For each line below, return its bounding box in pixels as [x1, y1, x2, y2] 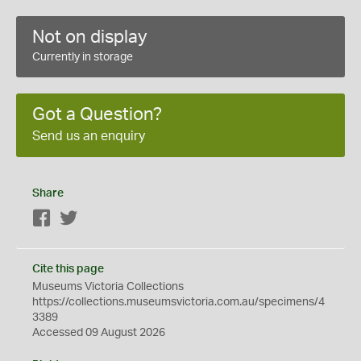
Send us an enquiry [32, 130, 145, 143]
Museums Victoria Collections [32, 281, 184, 293]
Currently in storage [32, 52, 133, 63]
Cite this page [32, 263, 104, 275]
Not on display [32, 28, 147, 46]
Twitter [78, 214, 113, 225]
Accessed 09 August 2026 [32, 327, 165, 338]
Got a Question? [32, 106, 162, 123]
